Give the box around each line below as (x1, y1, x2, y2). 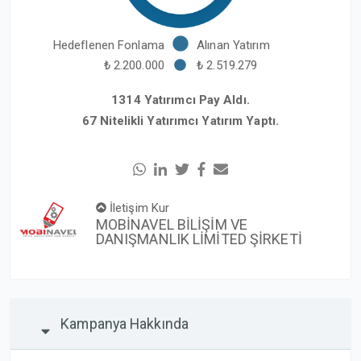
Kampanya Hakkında (60, 315, 189, 333)
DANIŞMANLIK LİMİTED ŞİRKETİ (95, 230, 302, 247)
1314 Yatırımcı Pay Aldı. (111, 93, 250, 107)
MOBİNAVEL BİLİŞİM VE (95, 215, 247, 233)
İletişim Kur (106, 200, 170, 215)
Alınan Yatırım (197, 38, 270, 52)
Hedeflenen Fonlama (52, 38, 164, 52)
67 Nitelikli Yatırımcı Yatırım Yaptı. (81, 114, 280, 128)
